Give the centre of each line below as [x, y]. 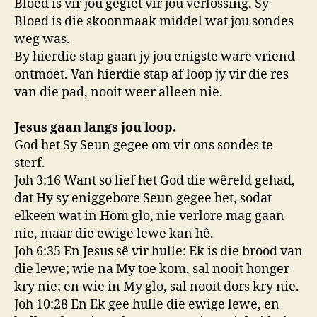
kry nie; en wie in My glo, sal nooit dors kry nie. [157, 287]
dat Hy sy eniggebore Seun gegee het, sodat [143, 198]
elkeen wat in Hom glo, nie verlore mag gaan [149, 216]
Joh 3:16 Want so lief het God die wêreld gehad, [155, 180]
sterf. [30, 163]
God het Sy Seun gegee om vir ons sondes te [144, 145]
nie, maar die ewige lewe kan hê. [114, 234]
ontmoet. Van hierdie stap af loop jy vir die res [151, 74]
